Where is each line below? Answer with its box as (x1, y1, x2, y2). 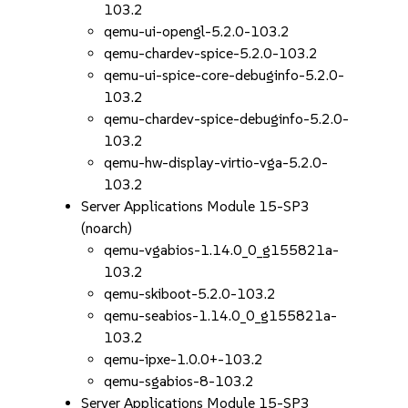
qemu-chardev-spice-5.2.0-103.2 (104, 45, 319, 62)
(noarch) (81, 219, 133, 237)
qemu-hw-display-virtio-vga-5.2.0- (104, 154, 329, 171)
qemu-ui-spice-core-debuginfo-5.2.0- (104, 66, 345, 84)
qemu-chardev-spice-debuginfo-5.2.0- (104, 110, 350, 127)
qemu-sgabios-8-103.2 (104, 372, 255, 390)
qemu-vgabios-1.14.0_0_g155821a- (104, 241, 340, 259)
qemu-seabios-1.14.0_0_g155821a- (104, 307, 338, 324)
